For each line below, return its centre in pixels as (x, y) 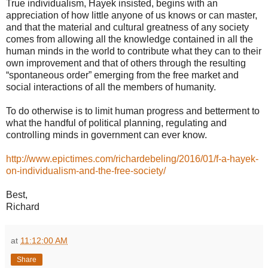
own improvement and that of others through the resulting (126, 63)
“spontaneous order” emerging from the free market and (122, 75)
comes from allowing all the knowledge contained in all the (130, 39)
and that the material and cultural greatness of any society (127, 28)
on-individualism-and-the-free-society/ (86, 171)
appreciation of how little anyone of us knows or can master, (132, 16)
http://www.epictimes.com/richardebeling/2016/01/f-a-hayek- (132, 159)
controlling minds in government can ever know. (106, 135)
